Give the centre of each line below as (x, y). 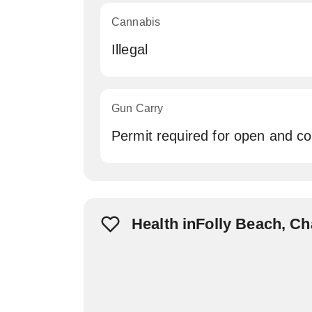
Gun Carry (138, 108)
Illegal (130, 49)
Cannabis (136, 22)
